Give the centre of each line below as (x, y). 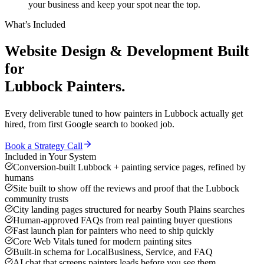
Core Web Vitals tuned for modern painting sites (102, 242)
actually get (220, 114)
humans (19, 178)
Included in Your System (50, 157)
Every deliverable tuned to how (64, 114)
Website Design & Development (109, 51)
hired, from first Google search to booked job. (90, 124)
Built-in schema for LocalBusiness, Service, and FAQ (113, 252)
